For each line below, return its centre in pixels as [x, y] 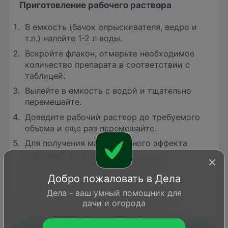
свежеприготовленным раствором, [96, 166]
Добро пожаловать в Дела [114, 179]
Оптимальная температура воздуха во [102, 198]
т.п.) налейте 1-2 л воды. [74, 38]
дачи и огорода [114, 203]
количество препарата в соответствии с [108, 64]
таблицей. [45, 76]
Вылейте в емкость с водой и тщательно [108, 91]
